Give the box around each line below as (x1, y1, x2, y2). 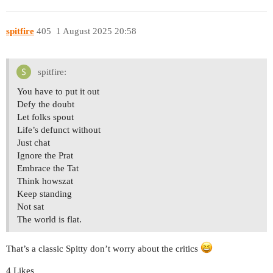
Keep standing (17, 188, 72, 199)
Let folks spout (17, 112, 74, 122)
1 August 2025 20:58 (55, 26, 136, 37)
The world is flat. (17, 214, 82, 224)
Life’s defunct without (17, 124, 101, 135)
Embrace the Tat (17, 163, 79, 173)
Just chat (17, 137, 50, 147)
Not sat (17, 201, 44, 211)
